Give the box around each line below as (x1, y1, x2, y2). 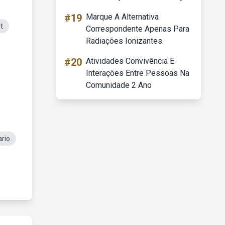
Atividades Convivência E (86, 56, 174, 66)
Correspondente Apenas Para (86, 24, 189, 34)
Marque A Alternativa (86, 12, 159, 22)
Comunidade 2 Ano (86, 80, 152, 90)
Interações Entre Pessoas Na (86, 68, 189, 78)
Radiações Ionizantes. (86, 36, 164, 46)
